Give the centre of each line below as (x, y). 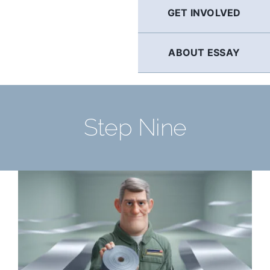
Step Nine (135, 127)
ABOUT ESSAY (204, 52)
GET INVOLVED (204, 13)
